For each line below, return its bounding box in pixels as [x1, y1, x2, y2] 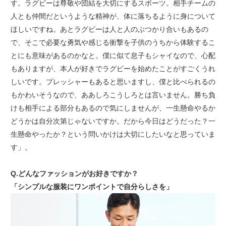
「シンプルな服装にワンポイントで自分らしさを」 [10, 183, 173, 191]
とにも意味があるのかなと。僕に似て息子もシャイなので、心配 [10, 51, 215, 60]
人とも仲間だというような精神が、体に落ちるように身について [10, 12, 215, 21]
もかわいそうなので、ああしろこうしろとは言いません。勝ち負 [10, 91, 215, 99]
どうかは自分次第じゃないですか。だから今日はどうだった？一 [10, 117, 215, 126]
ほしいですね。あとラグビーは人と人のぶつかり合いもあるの [10, 25, 208, 34]
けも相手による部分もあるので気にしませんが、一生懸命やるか [10, 104, 215, 112]
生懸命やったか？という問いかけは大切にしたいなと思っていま [10, 130, 215, 139]
